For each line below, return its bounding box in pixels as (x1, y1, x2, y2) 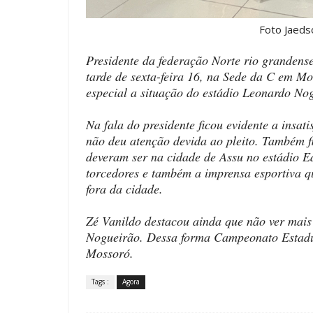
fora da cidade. (86, 180, 163, 198)
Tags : (92, 277, 109, 287)
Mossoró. (86, 245, 138, 262)
